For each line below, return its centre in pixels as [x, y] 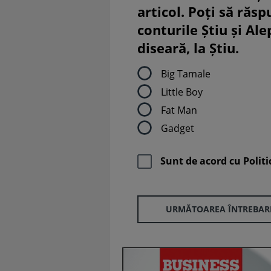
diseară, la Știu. [188, 48]
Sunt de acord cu [202, 161]
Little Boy [182, 92]
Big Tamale [186, 73]
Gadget [178, 128]
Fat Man [179, 110]
